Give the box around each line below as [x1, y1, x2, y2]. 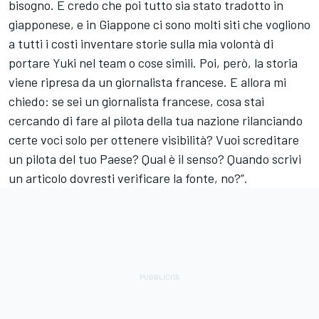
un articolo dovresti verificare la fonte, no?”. [9, 170, 248, 187]
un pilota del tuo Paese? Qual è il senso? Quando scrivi [9, 151, 301, 167]
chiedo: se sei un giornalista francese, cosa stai [9, 93, 264, 110]
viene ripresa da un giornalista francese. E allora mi [9, 74, 286, 90]
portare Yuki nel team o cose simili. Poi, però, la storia [9, 55, 298, 71]
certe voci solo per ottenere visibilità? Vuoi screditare [9, 132, 299, 148]
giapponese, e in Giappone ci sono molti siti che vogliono [9, 16, 310, 33]
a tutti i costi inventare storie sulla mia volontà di [9, 36, 273, 52]
